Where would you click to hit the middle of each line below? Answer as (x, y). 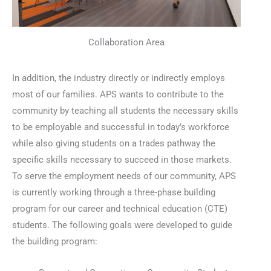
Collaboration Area (126, 42)
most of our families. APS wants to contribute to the (118, 94)
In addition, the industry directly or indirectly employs (119, 78)
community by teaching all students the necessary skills (125, 110)
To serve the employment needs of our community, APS (124, 176)
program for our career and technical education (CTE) (120, 208)
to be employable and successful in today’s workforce (121, 127)
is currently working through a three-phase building (114, 192)
